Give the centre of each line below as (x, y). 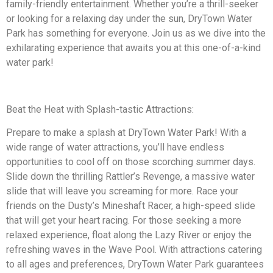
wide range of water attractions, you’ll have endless (115, 147)
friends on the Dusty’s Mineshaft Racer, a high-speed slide (131, 206)
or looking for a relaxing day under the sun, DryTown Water (129, 18)
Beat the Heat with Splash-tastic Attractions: (100, 109)
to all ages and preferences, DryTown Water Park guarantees (135, 264)
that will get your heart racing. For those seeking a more (124, 221)
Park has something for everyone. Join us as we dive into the (136, 33)
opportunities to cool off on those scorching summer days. (131, 162)
